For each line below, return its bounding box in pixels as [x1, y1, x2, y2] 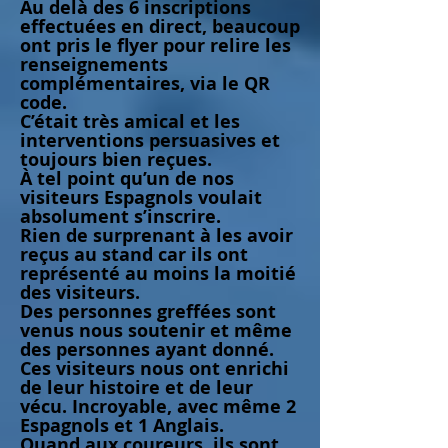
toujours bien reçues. [20, 147, 212, 172]
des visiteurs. [20, 280, 140, 305]
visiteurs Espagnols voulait [20, 185, 262, 210]
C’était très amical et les [20, 109, 240, 134]
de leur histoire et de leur [20, 375, 253, 400]
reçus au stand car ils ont [20, 242, 248, 267]
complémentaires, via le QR [20, 71, 270, 96]
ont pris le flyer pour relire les [20, 33, 291, 58]
